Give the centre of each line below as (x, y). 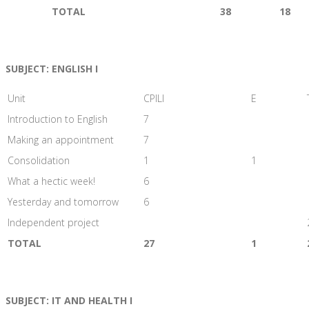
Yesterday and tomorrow (63, 201)
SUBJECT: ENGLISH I (52, 68)
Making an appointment (61, 139)
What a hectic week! (51, 181)
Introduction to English (58, 119)
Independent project (53, 222)
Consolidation (39, 160)
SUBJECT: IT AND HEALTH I (69, 300)
